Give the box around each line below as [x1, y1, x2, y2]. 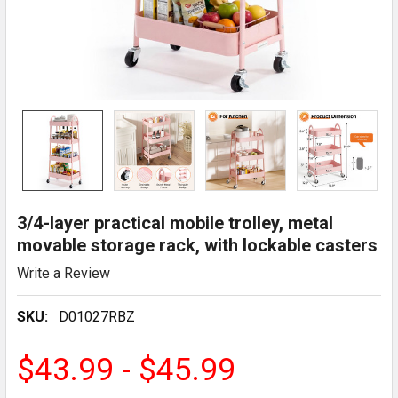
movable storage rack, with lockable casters [17, 235, 378, 256]
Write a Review [17, 264, 110, 282]
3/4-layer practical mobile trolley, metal [17, 212, 333, 234]
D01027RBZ [59, 307, 135, 325]
